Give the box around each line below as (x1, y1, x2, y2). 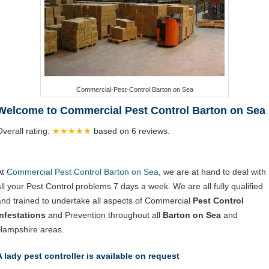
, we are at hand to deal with (159, 167, 266, 177)
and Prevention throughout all (46, 210, 163, 220)
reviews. (139, 126, 170, 136)
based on (94, 126, 131, 136)
